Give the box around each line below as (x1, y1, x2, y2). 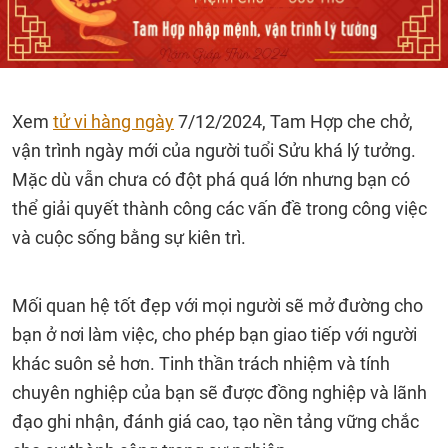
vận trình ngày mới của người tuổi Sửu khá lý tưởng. (12, 140, 416, 161)
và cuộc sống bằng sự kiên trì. (12, 227, 246, 248)
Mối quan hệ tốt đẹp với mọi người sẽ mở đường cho (12, 295, 423, 316)
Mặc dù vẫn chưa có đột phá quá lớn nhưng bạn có (12, 169, 410, 190)
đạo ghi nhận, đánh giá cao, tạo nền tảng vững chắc (12, 411, 419, 432)
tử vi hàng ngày (53, 111, 174, 132)
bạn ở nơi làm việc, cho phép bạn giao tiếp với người (12, 324, 417, 345)
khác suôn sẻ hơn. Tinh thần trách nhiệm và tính (12, 353, 390, 374)
